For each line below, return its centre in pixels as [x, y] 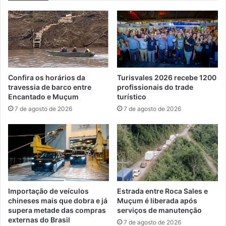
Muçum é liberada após [157, 201]
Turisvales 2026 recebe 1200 [167, 78]
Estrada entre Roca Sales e [162, 191]
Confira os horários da [47, 78]
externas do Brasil [39, 220]
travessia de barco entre [50, 87]
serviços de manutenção [159, 210]
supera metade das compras [57, 210]
